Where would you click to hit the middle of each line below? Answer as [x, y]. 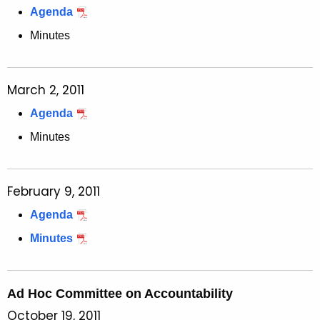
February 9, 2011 [54, 192]
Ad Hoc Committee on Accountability [120, 294]
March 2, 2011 [46, 90]
